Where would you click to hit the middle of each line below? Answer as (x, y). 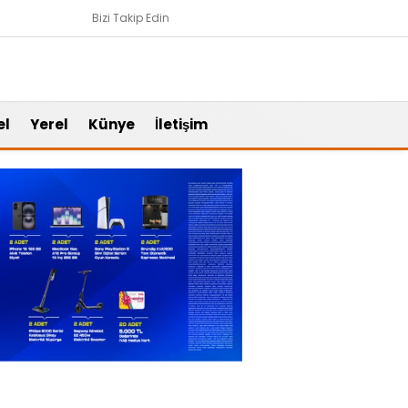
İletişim (181, 124)
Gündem (228, 377)
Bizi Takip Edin (131, 18)
